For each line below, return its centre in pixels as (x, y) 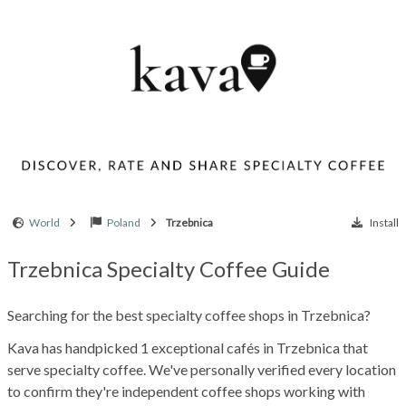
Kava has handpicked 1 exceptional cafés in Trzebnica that (188, 347)
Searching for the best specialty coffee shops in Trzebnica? (189, 314)
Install (384, 222)
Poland (124, 222)
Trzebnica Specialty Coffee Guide (169, 268)
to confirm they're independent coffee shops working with (186, 391)
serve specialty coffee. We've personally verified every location (202, 369)
